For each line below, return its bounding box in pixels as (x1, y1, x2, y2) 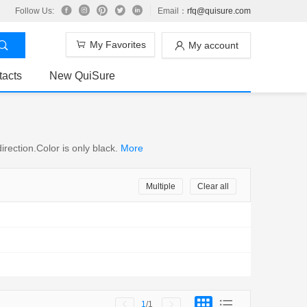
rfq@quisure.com (187, 6, 251, 16)
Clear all (197, 182, 229, 191)
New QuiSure (49, 70, 115, 82)
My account (188, 40, 238, 51)
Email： (158, 6, 187, 16)
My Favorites (89, 39, 146, 51)
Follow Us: (15, 6, 54, 16)
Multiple (146, 182, 175, 191)
